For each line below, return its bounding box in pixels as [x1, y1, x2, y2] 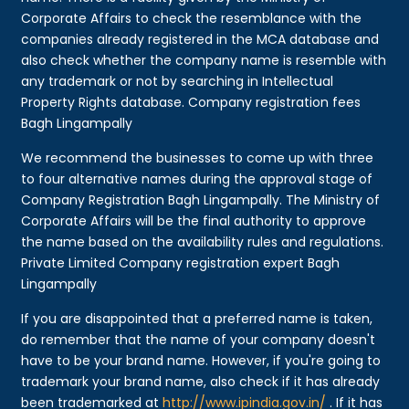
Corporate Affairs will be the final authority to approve [21, 211, 367, 230]
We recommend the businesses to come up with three [21, 148, 374, 167]
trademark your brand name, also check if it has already [21, 372, 381, 391]
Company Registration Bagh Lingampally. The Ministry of [21, 190, 381, 209]
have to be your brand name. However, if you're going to [21, 351, 382, 370]
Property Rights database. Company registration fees [21, 92, 362, 111]
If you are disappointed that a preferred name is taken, [21, 309, 373, 328]
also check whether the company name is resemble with [21, 50, 387, 69]
